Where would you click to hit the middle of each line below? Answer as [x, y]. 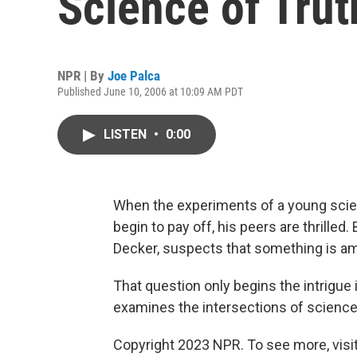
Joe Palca [134, 76]
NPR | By [82, 76]
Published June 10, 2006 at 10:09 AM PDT [150, 92]
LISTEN [127, 134]
